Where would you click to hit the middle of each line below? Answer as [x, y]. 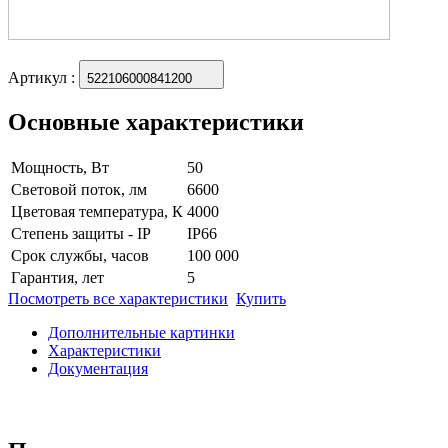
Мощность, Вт [60, 167]
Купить [261, 298]
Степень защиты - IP [81, 233]
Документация [98, 368]
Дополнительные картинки [141, 332]
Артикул [39, 77]
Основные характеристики [156, 121]
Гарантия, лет [57, 277]
